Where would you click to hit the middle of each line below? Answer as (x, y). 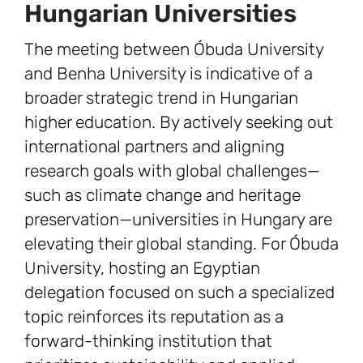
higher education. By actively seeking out (179, 122)
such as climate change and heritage (162, 195)
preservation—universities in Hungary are (178, 220)
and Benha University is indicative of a (169, 74)
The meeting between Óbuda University (174, 49)
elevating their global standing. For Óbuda (181, 244)
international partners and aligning (154, 147)
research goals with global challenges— (172, 171)
